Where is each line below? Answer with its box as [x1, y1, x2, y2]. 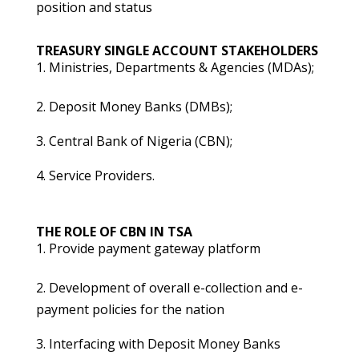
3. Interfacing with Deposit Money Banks [35, 335, 280, 353]
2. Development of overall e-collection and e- [35, 279, 303, 296]
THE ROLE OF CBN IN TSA [35, 223, 192, 240]
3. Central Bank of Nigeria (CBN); [35, 132, 232, 150]
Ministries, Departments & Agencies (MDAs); [48, 58, 314, 76]
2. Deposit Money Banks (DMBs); [35, 98, 232, 115]
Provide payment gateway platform [48, 240, 260, 257]
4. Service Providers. [35, 167, 155, 184]
